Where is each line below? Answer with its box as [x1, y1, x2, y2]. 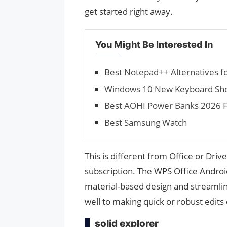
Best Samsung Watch [104, 116, 187, 128]
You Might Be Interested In [95, 39, 213, 50]
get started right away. [85, 5, 173, 17]
